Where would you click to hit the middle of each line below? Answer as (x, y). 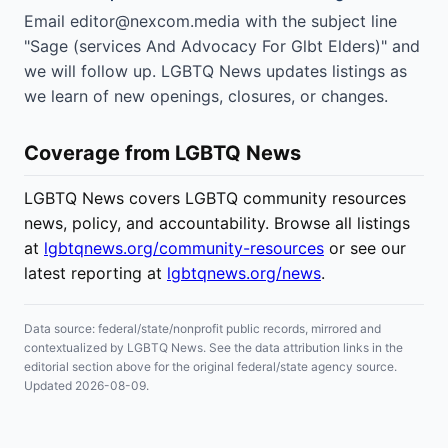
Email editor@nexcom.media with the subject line (210, 21)
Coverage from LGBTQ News (162, 153)
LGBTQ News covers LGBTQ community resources (215, 198)
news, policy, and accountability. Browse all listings (217, 223)
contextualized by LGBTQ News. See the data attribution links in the (213, 347)
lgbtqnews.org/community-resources (184, 248)
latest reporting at (95, 273)
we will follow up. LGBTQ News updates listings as (215, 71)
